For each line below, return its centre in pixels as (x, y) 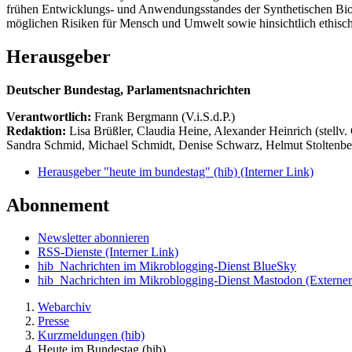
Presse (53, 321)
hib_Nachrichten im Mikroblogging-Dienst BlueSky (167, 266)
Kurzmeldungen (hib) (91, 335)
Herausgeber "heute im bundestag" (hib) (139, 171)
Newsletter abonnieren (93, 238)
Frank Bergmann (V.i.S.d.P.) (165, 116)
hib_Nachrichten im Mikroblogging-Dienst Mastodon (170, 280)
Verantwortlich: (49, 116)
